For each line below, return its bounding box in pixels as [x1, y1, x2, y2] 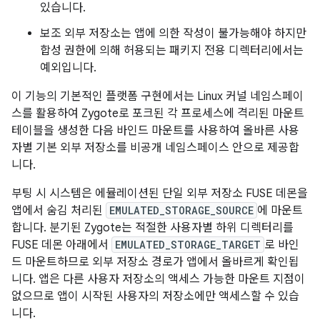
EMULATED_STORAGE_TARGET [115, 238, 261, 251]
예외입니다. [40, 61, 96, 75]
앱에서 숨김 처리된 [11, 204, 106, 218]
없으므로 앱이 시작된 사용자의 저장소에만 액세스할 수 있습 [11, 289, 299, 304]
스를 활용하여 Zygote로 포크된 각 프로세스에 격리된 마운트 [11, 106, 304, 121]
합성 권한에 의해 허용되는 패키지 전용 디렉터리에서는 [40, 44, 304, 58]
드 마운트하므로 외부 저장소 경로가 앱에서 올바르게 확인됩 [11, 255, 299, 269]
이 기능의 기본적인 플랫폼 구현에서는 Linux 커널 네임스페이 [11, 89, 304, 104]
